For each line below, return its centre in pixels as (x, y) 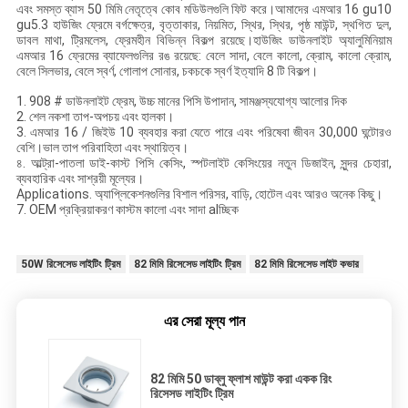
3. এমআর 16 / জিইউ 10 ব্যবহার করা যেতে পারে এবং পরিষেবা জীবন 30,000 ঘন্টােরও (204, 133)
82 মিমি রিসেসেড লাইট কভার (306, 265)
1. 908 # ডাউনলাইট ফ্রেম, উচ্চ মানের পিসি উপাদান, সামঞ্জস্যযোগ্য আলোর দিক (181, 102)
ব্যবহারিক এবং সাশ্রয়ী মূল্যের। (80, 179)
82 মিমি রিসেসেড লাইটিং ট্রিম (187, 265)
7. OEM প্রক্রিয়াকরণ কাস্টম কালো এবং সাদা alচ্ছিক (127, 210)
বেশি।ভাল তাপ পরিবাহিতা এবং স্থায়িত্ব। (102, 148)
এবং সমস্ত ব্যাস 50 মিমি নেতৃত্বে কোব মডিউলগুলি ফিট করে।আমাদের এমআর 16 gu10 (204, 10)
